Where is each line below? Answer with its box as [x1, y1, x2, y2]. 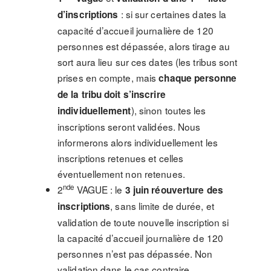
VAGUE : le [74, 183, 125, 196]
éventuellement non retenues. [57, 167, 185, 180]
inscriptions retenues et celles [57, 151, 184, 165]
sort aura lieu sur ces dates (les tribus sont [57, 55, 238, 68]
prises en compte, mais [57, 71, 159, 84]
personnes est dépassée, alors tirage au [57, 39, 230, 53]
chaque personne [158, 71, 237, 85]
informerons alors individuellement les [57, 135, 218, 149]
